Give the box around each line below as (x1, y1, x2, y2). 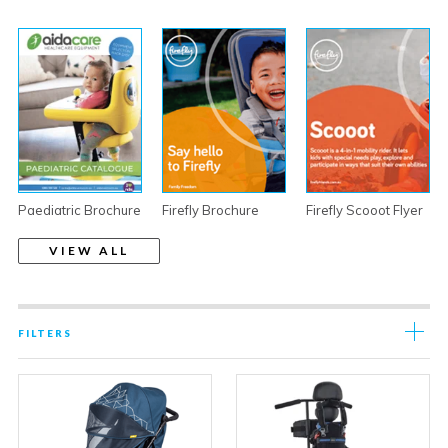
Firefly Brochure (161, 202, 259, 219)
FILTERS (18, 327, 72, 340)
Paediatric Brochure (18, 202, 141, 219)
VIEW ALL (49, 243, 129, 259)
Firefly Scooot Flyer (305, 202, 423, 219)
